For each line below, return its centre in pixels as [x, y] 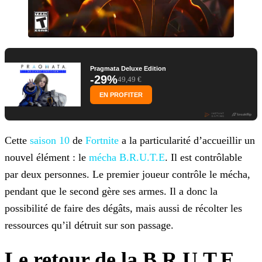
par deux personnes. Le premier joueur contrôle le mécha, [127, 175]
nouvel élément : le [47, 158]
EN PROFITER [121, 95]
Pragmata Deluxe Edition [128, 69]
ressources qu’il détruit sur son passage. [89, 225]
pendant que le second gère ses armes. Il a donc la [111, 192]
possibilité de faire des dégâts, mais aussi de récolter [116, 208]
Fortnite [102, 141]
